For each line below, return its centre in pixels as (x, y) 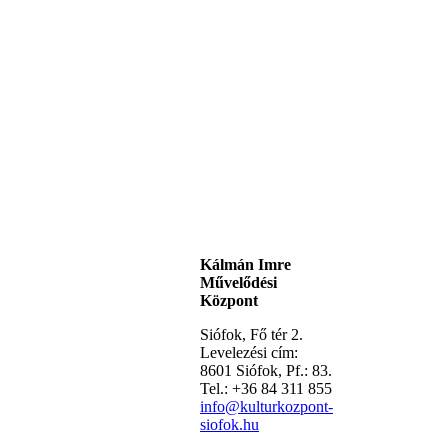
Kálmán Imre (245, 264)
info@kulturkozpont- (266, 406)
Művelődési (238, 282)
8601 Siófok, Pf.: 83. (266, 370)
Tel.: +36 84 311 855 (266, 388)
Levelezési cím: (249, 352)
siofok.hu (229, 424)
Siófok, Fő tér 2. (251, 334)
